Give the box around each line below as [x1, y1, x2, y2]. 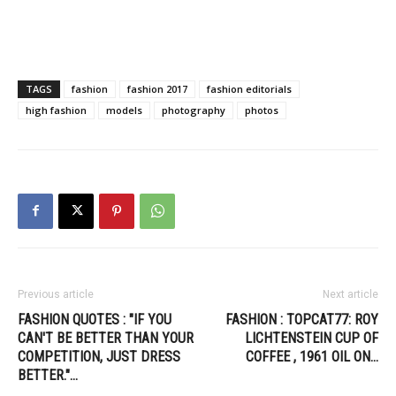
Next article [323, 287, 378, 301]
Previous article [18, 287, 94, 301]
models [106, 103, 142, 117]
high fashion [26, 103, 87, 117]
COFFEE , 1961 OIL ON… [246, 347, 378, 365]
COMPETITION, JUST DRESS [18, 347, 180, 365]
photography [162, 103, 225, 117]
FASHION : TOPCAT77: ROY [225, 310, 378, 328]
